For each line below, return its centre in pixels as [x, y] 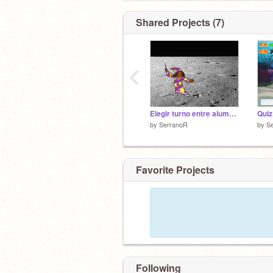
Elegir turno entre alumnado [233, 114]
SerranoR [173, 124]
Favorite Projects [175, 169]
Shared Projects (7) [180, 22]
